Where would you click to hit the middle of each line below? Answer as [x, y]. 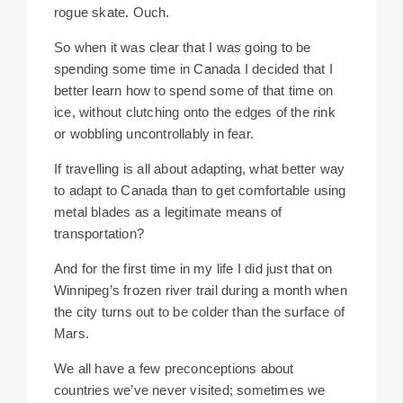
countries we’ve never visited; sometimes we [190, 390]
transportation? [99, 234]
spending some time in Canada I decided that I [194, 69]
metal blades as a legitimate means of [168, 212]
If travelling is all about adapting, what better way [200, 169]
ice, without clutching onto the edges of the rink [195, 112]
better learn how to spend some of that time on [194, 91]
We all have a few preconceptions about [174, 369]
